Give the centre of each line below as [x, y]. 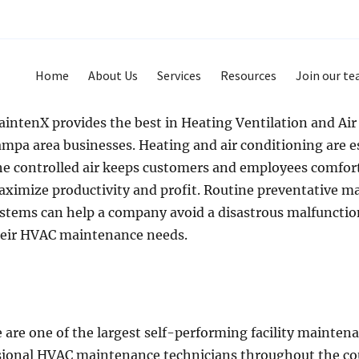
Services [179, 75]
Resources [248, 75]
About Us [113, 75]
